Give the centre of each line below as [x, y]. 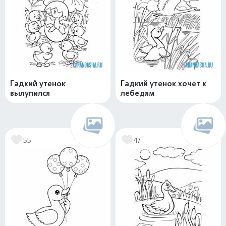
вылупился [30, 93]
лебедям [137, 93]
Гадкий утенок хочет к [163, 83]
